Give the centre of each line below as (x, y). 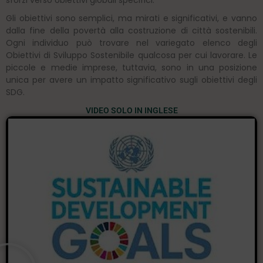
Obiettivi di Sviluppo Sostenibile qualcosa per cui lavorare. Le (131, 55)
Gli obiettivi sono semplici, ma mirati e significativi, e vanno (131, 18)
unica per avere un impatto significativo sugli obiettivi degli (131, 80)
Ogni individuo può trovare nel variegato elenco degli (131, 43)
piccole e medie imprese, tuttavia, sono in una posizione (131, 68)
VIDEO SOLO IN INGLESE (131, 110)
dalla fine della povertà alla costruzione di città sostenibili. (131, 31)
